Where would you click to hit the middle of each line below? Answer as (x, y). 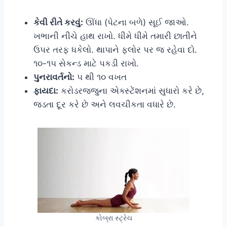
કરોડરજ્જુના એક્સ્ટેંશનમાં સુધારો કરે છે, (131, 90)
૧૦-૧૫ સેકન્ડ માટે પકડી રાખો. (86, 63)
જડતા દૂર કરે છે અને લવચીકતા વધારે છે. (105, 104)
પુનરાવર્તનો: (54, 77)
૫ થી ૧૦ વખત (101, 77)
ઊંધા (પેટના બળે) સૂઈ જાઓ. (136, 22)
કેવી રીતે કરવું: (58, 22)
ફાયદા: (46, 90)
